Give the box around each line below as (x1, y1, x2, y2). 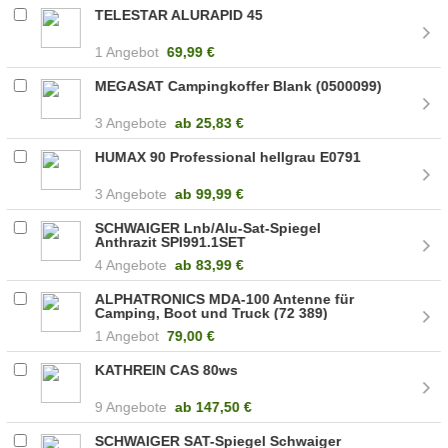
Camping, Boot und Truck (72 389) (95, 304, 329, 321)
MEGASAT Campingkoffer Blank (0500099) (95, 77, 383, 94)
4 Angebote (95, 256, 168, 273)
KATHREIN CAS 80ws (95, 361, 239, 378)
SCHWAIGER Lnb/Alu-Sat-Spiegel (95, 219, 322, 236)
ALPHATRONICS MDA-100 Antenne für (95, 290, 355, 307)
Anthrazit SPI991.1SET (95, 233, 247, 250)
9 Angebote (95, 398, 168, 415)
